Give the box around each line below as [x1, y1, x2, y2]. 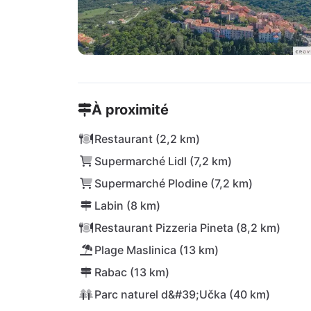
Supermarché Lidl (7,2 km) [94, 154, 232, 168]
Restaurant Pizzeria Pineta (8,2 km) [94, 221, 280, 235]
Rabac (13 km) [94, 265, 169, 279]
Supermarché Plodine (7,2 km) [94, 176, 253, 190]
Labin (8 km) [94, 199, 160, 212]
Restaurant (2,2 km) [94, 132, 200, 146]
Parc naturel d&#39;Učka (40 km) [94, 287, 270, 301]
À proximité [92, 101, 169, 118]
